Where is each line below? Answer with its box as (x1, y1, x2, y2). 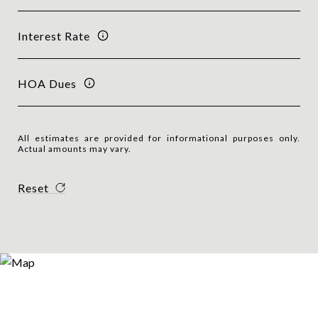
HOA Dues (18, 76, 77, 90)
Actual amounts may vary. (18, 143, 131, 154)
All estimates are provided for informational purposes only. (18, 133, 300, 143)
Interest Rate (18, 28, 90, 43)
